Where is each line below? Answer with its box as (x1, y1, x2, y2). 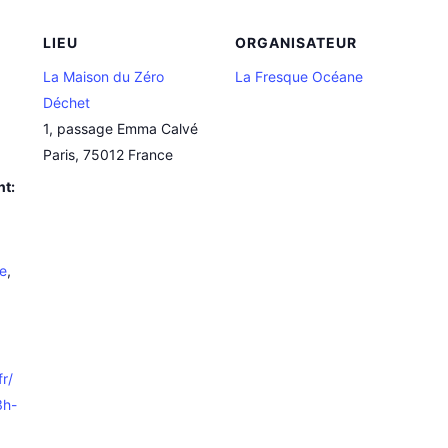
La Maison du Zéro (43, 67, 164, 85)
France (128, 145, 173, 163)
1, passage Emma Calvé (43, 119, 198, 137)
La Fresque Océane (235, 67, 363, 85)
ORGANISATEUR (235, 33, 357, 51)
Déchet (43, 93, 90, 111)
